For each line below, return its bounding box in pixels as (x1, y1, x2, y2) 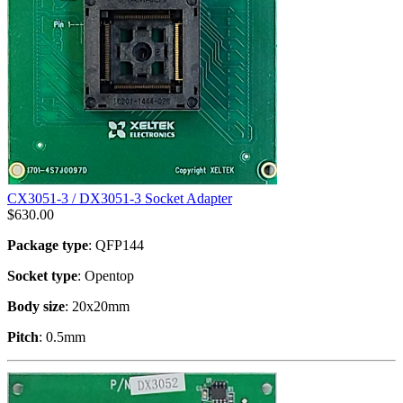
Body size (7, 298, 65, 314)
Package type (7, 237, 88, 253)
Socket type (7, 267, 77, 283)
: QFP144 (88, 237, 144, 253)
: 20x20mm (65, 298, 130, 314)
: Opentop (77, 267, 134, 283)
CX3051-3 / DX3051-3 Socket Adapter (7, 190, 232, 206)
